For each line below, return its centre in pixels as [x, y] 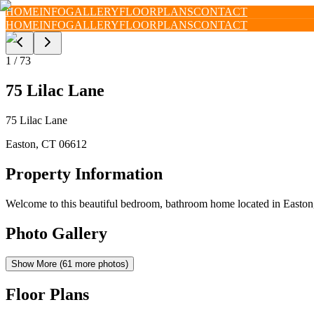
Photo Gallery [56, 233]
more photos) [100, 264]
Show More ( [37, 264]
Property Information [84, 173]
